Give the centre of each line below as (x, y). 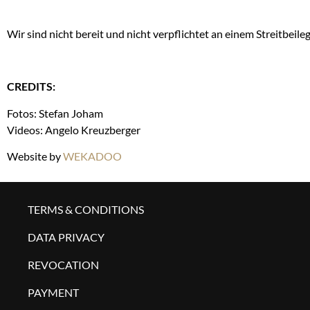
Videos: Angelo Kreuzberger (74, 129)
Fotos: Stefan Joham (55, 113)
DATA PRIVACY (66, 237)
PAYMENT (53, 292)
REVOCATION (63, 264)
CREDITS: (31, 86)
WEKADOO (92, 156)
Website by (35, 156)
